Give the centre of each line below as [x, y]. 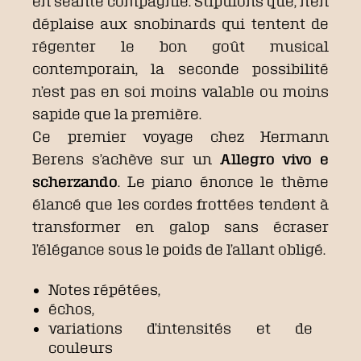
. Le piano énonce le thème [223, 181]
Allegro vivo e [274, 159]
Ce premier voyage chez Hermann [180, 136]
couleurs [81, 347]
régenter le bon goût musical [180, 46]
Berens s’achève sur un [126, 159]
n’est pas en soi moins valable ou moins [180, 91]
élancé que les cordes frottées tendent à [180, 204]
